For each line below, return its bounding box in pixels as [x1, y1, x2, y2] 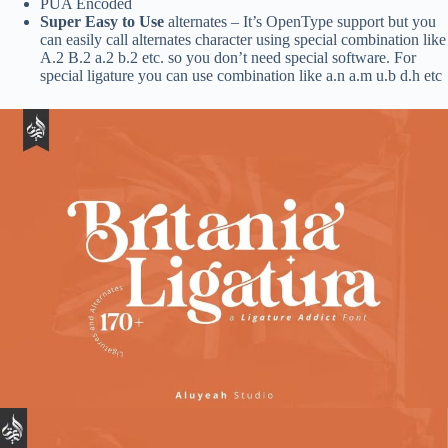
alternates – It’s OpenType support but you [164, 13, 436, 30]
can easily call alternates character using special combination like [40, 31, 446, 48]
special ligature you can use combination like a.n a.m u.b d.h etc [40, 67, 442, 84]
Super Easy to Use [40, 13, 164, 30]
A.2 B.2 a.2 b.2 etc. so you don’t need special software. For [40, 49, 416, 66]
